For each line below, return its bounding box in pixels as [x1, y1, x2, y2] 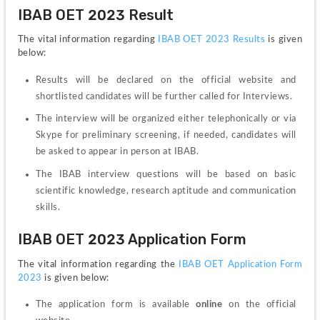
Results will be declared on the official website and [35, 75, 296, 86]
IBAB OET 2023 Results [158, 34, 266, 45]
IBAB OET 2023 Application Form [17, 231, 246, 249]
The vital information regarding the [17, 259, 179, 269]
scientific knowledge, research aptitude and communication [35, 185, 296, 196]
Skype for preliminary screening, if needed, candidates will [35, 130, 296, 141]
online [196, 299, 223, 310]
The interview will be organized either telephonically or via [35, 114, 296, 124]
